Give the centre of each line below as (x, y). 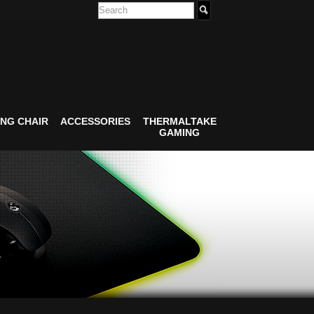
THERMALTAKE (179, 121)
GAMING (179, 132)
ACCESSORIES (95, 121)
